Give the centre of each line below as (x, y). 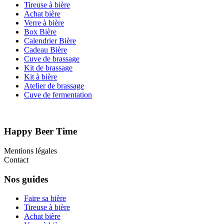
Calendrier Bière (50, 41)
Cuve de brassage (52, 59)
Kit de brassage (48, 68)
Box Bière (40, 32)
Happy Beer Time (40, 131)
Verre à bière (44, 23)
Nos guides (26, 179)
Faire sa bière (45, 198)
